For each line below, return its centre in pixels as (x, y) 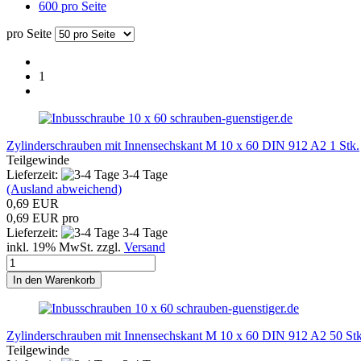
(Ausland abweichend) (64, 189)
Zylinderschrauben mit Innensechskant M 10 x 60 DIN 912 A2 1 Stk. (183, 145)
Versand (145, 247)
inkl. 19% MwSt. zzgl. (65, 247)
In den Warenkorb (54, 280)
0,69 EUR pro (43, 218)
